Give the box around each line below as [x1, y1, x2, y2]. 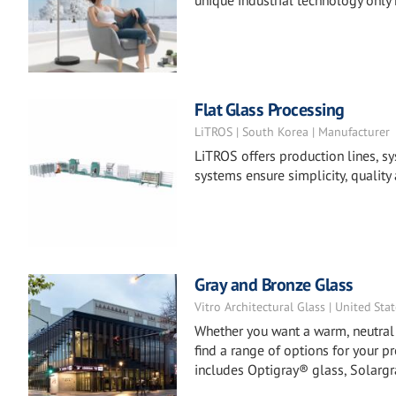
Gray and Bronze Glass [194, 273, 354, 296]
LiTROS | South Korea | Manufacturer [194, 124, 390, 140]
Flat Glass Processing [194, 98, 345, 121]
